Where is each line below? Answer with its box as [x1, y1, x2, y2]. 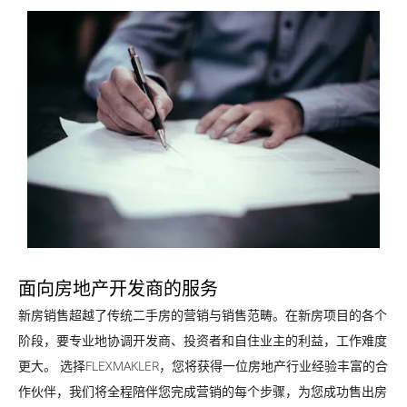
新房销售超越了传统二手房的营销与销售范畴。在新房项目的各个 [18, 306, 387, 324]
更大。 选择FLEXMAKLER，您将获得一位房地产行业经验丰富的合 [18, 357, 388, 375]
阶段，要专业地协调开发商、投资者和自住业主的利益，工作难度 [18, 332, 387, 350]
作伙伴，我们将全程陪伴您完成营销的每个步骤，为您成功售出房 [18, 382, 387, 401]
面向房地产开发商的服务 [18, 276, 218, 302]
